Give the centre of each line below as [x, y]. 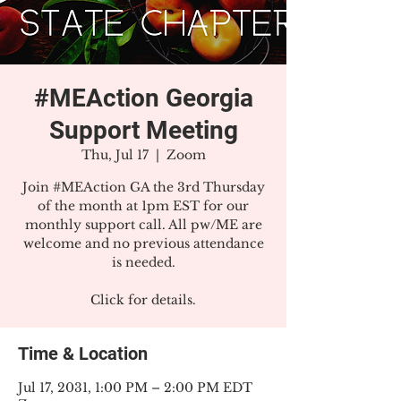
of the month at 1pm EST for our [143, 206]
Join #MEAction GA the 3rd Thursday [143, 187]
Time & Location [83, 354]
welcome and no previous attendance [143, 243]
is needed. [143, 262]
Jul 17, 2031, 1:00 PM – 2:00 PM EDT [135, 388]
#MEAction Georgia [143, 98]
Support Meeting [143, 130]
